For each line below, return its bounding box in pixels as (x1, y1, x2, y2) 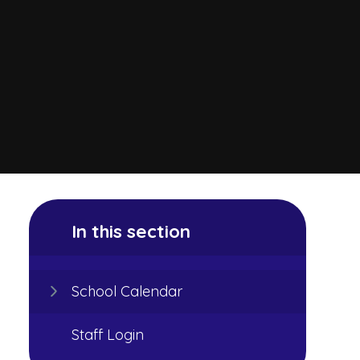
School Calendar (71, 282, 182, 301)
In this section (71, 219, 190, 243)
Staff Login (71, 325, 144, 344)
